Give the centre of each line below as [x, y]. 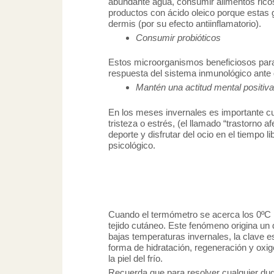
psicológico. [132, 145]
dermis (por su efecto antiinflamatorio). [185, 23]
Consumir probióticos [178, 37]
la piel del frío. [135, 258]
